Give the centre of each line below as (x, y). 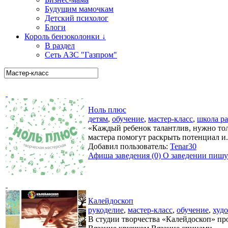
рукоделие (106, 210)
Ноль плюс (107, 110)
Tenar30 (183, 146)
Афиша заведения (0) (124, 155)
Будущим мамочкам (79, 9)
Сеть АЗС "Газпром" (81, 55)
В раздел (60, 46)
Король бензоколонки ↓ (65, 36)
